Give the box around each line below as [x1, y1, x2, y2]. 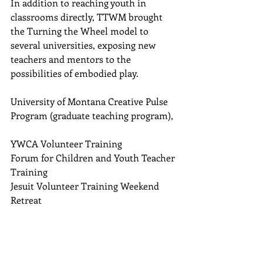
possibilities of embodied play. [11, 66, 143, 79]
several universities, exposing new [11, 38, 158, 51]
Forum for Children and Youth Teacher [11, 151, 177, 164]
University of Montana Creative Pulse [11, 95, 170, 107]
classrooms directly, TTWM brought [11, 10, 165, 23]
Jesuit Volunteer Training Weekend [11, 179, 161, 192]
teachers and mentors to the [11, 52, 133, 65]
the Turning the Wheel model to [11, 24, 151, 37]
